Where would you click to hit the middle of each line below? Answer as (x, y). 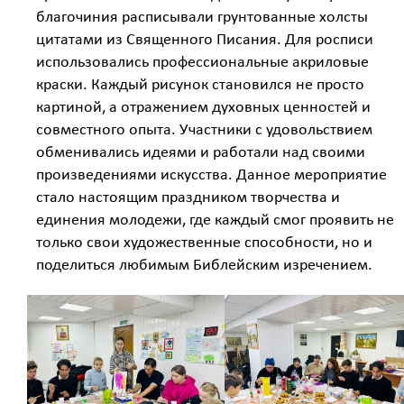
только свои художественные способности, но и (204, 243)
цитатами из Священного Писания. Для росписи (205, 41)
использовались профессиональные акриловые (202, 63)
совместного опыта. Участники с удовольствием (204, 131)
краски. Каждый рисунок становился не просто (200, 86)
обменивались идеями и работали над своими (201, 153)
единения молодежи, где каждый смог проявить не (215, 221)
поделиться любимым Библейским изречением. (204, 266)
